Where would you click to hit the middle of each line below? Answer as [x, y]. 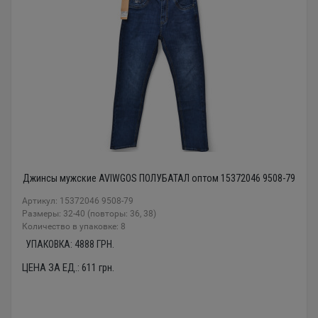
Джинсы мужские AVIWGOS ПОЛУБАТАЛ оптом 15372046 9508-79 [159, 179]
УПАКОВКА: [50, 245]
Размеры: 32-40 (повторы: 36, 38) [89, 214]
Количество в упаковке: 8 [74, 227]
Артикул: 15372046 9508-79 [78, 201]
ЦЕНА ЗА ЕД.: [52, 268]
